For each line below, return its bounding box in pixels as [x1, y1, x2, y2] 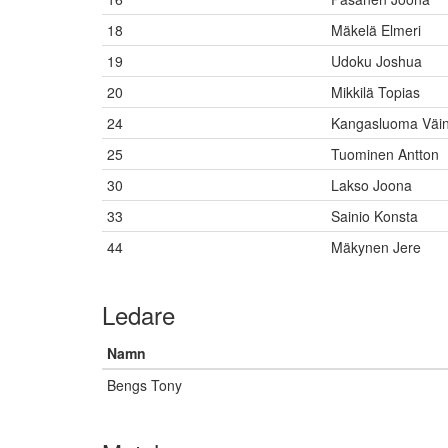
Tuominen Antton [331, 144, 439, 164]
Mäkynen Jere [331, 237, 421, 257]
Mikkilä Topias [331, 82, 420, 102]
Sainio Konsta [331, 206, 418, 226]
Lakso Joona [331, 175, 412, 195]
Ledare [102, 297, 175, 332]
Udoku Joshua [331, 51, 422, 71]
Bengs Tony [107, 375, 182, 395]
